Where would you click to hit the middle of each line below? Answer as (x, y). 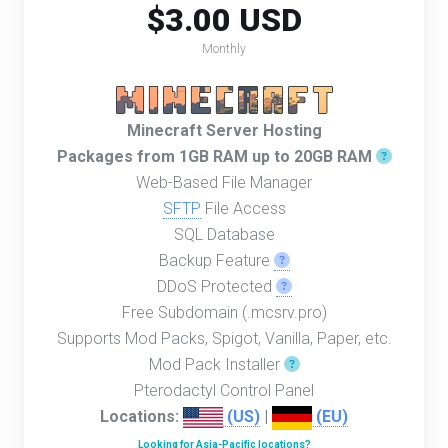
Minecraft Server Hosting (224, 130)
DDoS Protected (216, 286)
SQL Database (224, 234)
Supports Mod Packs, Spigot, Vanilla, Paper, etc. (224, 338)
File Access (243, 208)
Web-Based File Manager (224, 182)
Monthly (224, 49)
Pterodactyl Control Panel (224, 390)
